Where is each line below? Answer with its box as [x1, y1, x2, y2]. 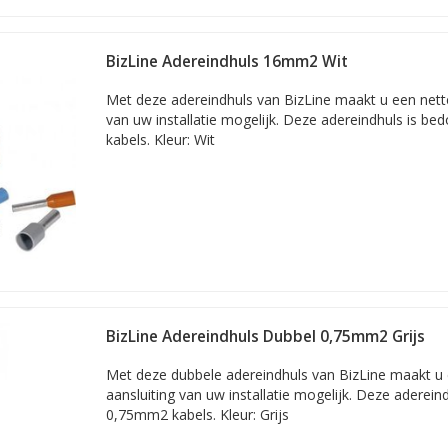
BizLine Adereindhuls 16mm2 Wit [106, 51, 348, 72]
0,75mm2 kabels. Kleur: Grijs [106, 405, 289, 424]
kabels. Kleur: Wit [106, 130, 215, 149]
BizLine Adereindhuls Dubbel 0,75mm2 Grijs [106, 326, 425, 347]
